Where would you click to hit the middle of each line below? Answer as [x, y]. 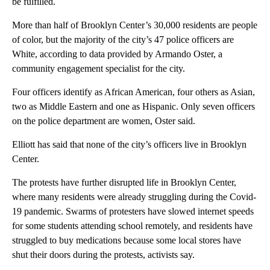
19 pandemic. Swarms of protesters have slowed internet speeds [133, 211]
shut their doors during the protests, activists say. [103, 254]
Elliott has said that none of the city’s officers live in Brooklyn [129, 144]
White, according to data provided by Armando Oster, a [117, 54]
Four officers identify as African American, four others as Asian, [133, 92]
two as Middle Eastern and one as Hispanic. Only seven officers [133, 106]
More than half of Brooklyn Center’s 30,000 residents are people [135, 25]
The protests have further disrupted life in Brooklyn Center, [124, 182]
